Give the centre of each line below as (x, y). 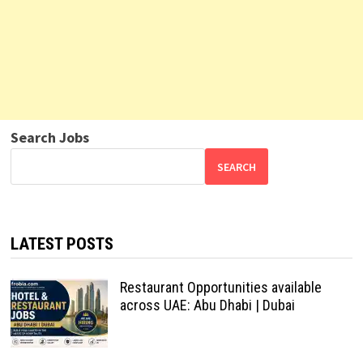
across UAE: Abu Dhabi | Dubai (207, 305)
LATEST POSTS (62, 244)
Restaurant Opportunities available (220, 287)
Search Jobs (49, 137)
